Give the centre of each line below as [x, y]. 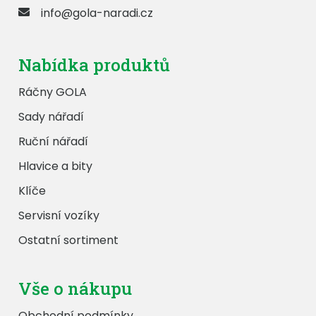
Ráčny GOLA [53, 92]
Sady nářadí [51, 117]
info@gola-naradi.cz [97, 13]
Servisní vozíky [59, 216]
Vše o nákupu [75, 289]
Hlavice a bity [56, 166]
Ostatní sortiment [69, 241]
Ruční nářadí [54, 142]
